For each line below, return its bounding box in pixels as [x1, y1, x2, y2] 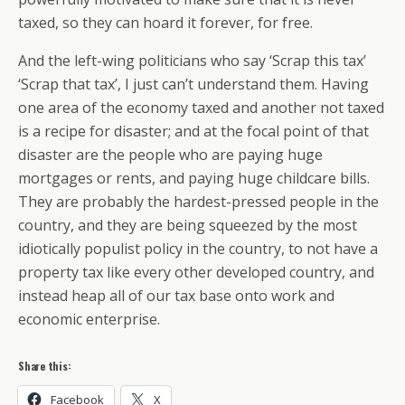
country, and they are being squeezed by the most [18, 215, 357, 235]
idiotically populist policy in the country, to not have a [18, 239, 378, 259]
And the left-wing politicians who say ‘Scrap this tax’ [18, 51, 366, 71]
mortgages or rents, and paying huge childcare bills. [18, 168, 370, 188]
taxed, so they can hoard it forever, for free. [18, 13, 313, 33]
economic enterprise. [18, 309, 160, 329]
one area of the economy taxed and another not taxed [18, 98, 384, 118]
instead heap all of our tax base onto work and [18, 286, 334, 306]
